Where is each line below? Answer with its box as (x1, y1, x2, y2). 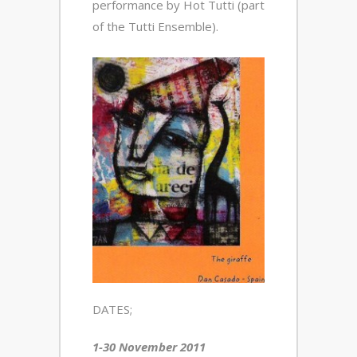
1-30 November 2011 (92, 339, 206, 355)
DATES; (92, 301, 132, 318)
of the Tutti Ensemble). (92, 18, 218, 35)
